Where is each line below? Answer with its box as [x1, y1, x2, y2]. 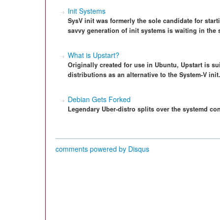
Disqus [128, 144, 149, 154]
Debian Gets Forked [68, 94, 131, 104]
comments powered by [55, 144, 128, 154]
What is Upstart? [68, 50, 119, 60]
